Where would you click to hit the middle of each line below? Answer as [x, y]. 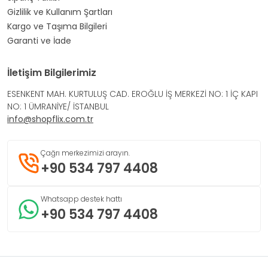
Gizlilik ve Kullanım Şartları [60, 12]
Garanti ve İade [39, 41]
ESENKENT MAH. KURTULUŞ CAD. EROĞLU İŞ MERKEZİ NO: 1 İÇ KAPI [133, 94]
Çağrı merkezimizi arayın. [85, 153]
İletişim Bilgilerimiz [52, 73]
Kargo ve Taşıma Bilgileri [57, 26]
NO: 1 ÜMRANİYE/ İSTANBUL [58, 106]
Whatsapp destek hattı [81, 199]
